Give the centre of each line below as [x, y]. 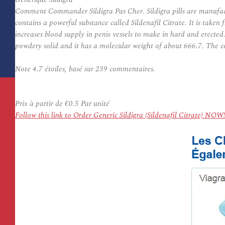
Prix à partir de [40, 104]
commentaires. [131, 69]
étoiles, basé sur [69, 69]
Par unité [94, 104]
